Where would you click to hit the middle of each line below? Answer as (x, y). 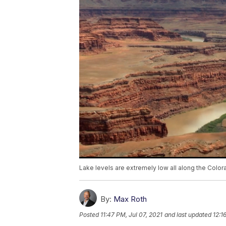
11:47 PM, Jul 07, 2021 (131, 214)
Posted (90, 214)
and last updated (188, 214)
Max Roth (130, 199)
